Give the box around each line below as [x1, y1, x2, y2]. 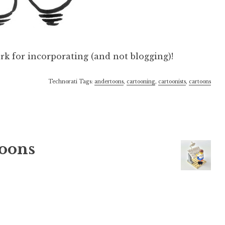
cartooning [126, 78, 155, 85]
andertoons [94, 78, 124, 85]
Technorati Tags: [48, 78, 94, 85]
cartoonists [158, 78, 186, 85]
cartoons [188, 78, 211, 85]
